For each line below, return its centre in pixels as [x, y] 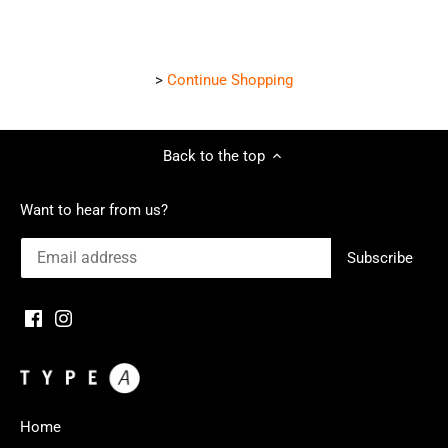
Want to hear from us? [94, 209]
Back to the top [214, 155]
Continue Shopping [230, 79]
